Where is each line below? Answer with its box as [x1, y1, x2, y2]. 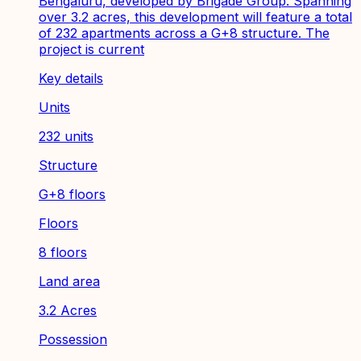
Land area [39, 273, 100, 290]
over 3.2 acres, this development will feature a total [39, 9, 352, 26]
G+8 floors [39, 186, 106, 203]
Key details [39, 70, 103, 87]
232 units [39, 128, 93, 145]
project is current [39, 41, 144, 58]
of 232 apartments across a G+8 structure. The [39, 25, 330, 42]
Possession [39, 331, 107, 348]
